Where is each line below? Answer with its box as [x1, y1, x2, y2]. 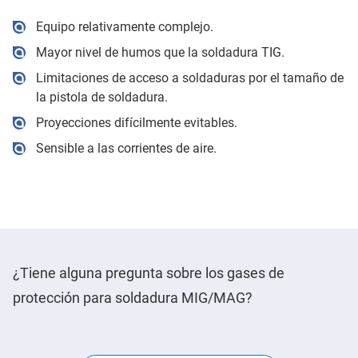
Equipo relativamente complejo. [35, 18, 213, 34]
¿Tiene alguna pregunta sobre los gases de [13, 264, 284, 281]
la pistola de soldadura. [35, 89, 168, 105]
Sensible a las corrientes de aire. [35, 140, 217, 156]
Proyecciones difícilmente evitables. [35, 114, 237, 130]
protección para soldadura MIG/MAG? [13, 288, 253, 306]
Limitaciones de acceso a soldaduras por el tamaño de [35, 70, 344, 86]
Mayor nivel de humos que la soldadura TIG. [35, 44, 284, 60]
